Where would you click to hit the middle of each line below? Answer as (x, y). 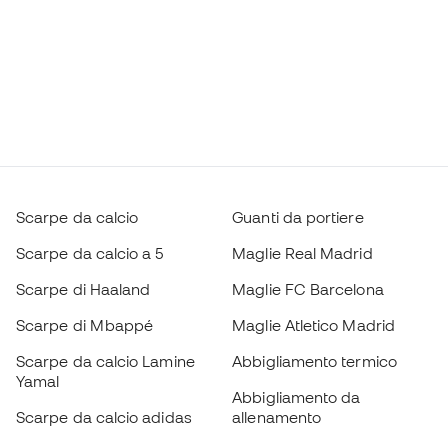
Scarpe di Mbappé (85, 325)
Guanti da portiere (298, 217)
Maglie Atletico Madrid (313, 325)
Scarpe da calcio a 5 (90, 253)
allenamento (277, 417)
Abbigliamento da (296, 397)
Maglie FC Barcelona (308, 289)
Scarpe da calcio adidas (104, 417)
